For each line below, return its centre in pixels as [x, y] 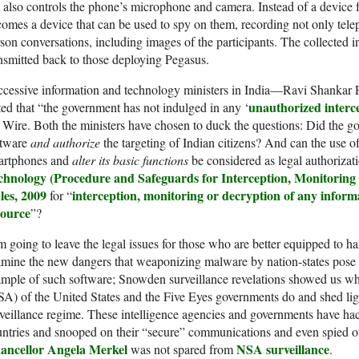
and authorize [65, 143]
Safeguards [168, 178]
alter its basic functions [130, 160]
